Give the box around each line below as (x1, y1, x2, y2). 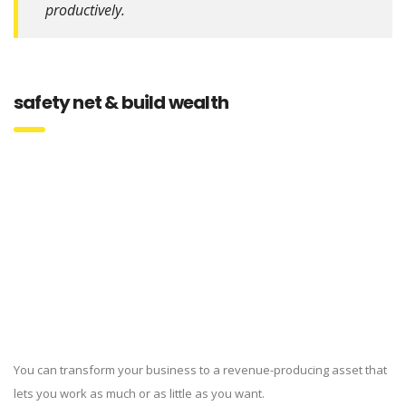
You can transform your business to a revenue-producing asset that (14, 362, 387, 378)
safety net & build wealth (14, 90, 228, 115)
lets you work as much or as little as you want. (14, 385, 265, 401)
